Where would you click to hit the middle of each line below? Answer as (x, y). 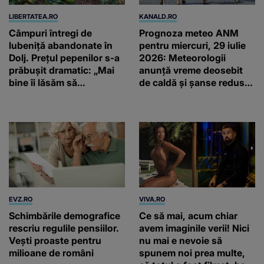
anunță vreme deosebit (191, 70)
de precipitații (170, 95)
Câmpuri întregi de (50, 33)
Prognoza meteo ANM (189, 33)
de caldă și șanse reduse (194, 82)
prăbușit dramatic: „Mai (62, 70)
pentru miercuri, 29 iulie (192, 45)
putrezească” (39, 95)
